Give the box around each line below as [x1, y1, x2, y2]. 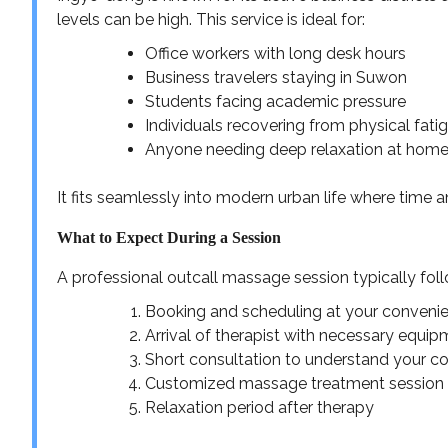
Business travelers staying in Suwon [145, 67, 407, 87]
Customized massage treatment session [145, 373, 444, 393]
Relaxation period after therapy [145, 397, 374, 417]
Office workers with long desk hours [145, 43, 406, 63]
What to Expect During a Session [57, 228, 281, 246]
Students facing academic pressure [145, 91, 406, 111]
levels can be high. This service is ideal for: [57, 9, 365, 29]
